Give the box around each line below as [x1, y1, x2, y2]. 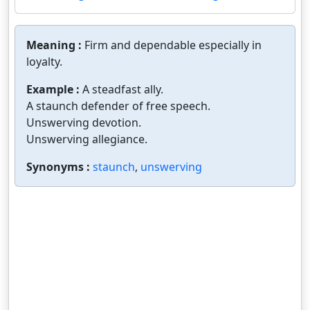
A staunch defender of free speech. [26, 98, 210, 113]
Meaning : [26, 37, 84, 53]
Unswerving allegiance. [26, 131, 147, 147]
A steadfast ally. [82, 82, 163, 97]
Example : [26, 82, 82, 97]
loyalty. [26, 54, 62, 69]
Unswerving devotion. [26, 115, 141, 130]
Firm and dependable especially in [84, 37, 262, 53]
